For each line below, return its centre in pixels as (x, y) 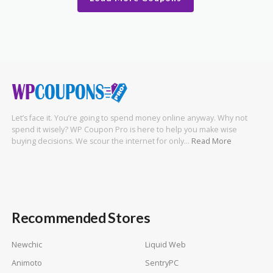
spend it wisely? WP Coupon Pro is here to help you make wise (124, 129)
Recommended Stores (81, 217)
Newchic (27, 244)
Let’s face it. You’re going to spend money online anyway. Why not (129, 118)
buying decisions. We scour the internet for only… (101, 141)
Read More (211, 141)
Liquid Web (165, 244)
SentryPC (162, 263)
